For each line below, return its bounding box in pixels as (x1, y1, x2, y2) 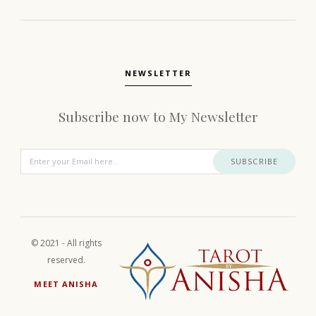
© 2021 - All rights (31, 236, 102, 249)
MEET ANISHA (34, 278, 99, 289)
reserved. (47, 253, 85, 266)
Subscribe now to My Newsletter (58, 107, 258, 126)
